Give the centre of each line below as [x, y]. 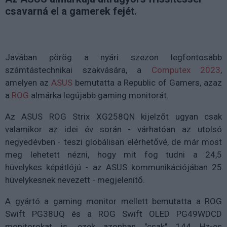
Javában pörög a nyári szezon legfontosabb [113, 57]
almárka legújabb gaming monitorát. [99, 95]
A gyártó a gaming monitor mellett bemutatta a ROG [113, 201]
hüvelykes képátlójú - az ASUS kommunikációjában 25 [113, 167]
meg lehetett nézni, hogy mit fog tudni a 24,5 [113, 155]
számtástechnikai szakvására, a [78, 70]
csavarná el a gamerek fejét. [71, 11]
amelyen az [28, 83]
